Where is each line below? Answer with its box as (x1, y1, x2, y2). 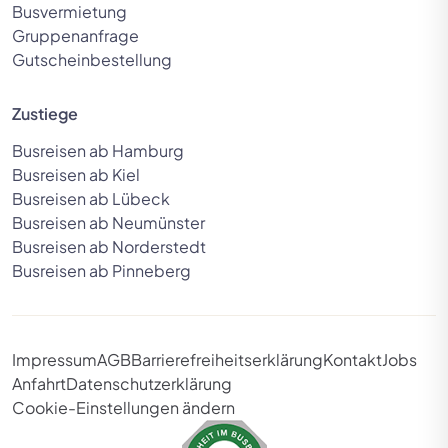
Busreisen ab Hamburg (12, 140, 184, 162)
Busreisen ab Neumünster (12, 212, 205, 234)
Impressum (12, 349, 97, 371)
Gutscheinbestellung (12, 49, 172, 71)
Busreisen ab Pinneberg (12, 260, 191, 282)
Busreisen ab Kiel (12, 164, 140, 186)
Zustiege (12, 103, 78, 125)
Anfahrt (12, 373, 66, 395)
